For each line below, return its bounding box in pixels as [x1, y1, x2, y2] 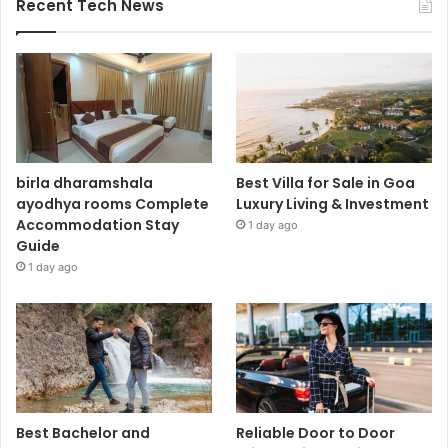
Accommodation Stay [16, 215, 179, 236]
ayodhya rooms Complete [16, 194, 209, 215]
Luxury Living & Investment [236, 194, 430, 215]
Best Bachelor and [16, 423, 150, 444]
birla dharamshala [16, 173, 153, 194]
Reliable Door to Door [236, 423, 396, 444]
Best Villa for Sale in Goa [236, 173, 416, 194]
